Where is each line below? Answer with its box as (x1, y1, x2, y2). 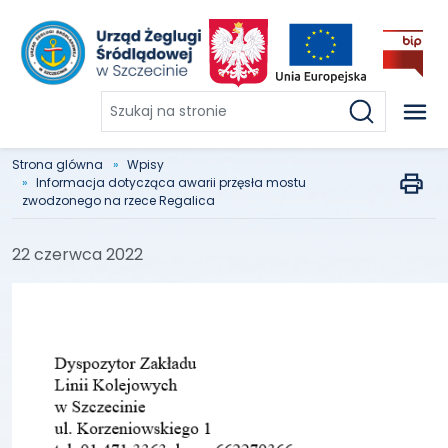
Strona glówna (12, 156, 103, 173)
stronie (101, 139, 156, 162)
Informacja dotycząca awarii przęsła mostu (36, 174, 306, 191)
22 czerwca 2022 (12, 243, 143, 266)
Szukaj (101, 91, 149, 114)
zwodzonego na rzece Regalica (22, 192, 215, 209)
